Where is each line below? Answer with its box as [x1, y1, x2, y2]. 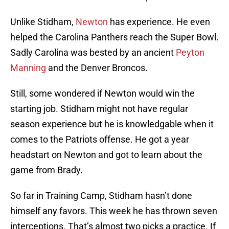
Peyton [176, 47, 204, 58]
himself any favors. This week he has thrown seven [10, 205, 217, 217]
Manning [10, 62, 46, 74]
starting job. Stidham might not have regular [10, 103, 188, 114]
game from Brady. [10, 165, 83, 176]
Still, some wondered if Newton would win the [10, 88, 195, 99]
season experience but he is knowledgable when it [10, 119, 214, 130]
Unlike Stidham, [10, 16, 76, 28]
